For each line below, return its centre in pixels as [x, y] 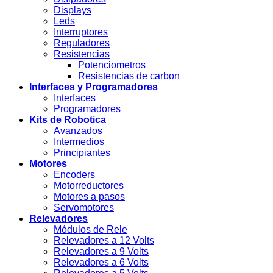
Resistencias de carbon [129, 76]
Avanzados [78, 131]
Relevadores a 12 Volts [104, 241]
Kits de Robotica [68, 120]
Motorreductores [89, 186]
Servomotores [84, 208]
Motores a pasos [89, 197]
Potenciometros [112, 65]
